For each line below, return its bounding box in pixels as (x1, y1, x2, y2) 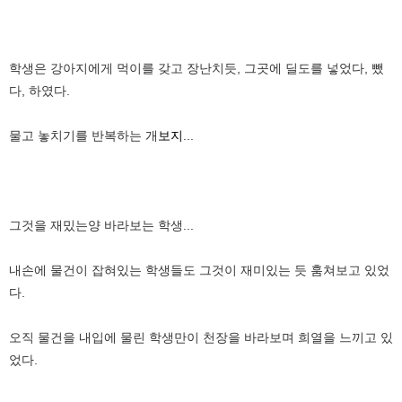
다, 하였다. (9, 83, 70, 98)
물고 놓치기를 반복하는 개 (9, 127, 158, 143)
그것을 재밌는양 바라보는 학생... (9, 217, 194, 232)
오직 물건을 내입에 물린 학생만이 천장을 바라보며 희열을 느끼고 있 (9, 329, 393, 345)
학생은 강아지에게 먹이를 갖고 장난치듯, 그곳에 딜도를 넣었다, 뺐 (9, 60, 384, 75)
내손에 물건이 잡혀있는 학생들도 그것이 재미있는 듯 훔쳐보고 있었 (9, 262, 389, 277)
